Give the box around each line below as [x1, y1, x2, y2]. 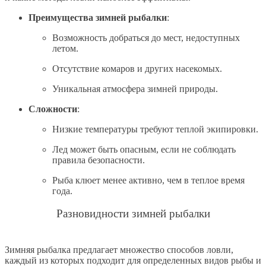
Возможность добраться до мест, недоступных [52, 32, 240, 43]
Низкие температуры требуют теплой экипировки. [52, 123, 258, 134]
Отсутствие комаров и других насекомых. [52, 63, 222, 74]
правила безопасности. [52, 154, 145, 165]
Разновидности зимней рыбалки [56, 207, 210, 220]
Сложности [28, 103, 77, 114]
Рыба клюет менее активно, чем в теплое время [52, 175, 245, 185]
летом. [52, 43, 78, 53]
